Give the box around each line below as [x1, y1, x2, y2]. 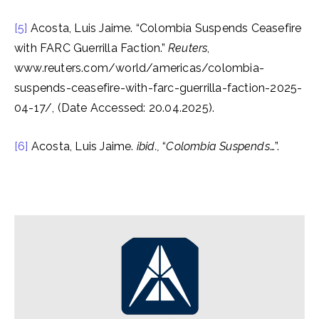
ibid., [136, 140, 163, 153]
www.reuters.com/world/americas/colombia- [14, 61, 265, 75]
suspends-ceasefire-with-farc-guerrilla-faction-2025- [14, 81, 303, 95]
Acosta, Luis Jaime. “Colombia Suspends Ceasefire [27, 21, 302, 35]
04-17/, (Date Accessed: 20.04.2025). [14, 101, 215, 115]
